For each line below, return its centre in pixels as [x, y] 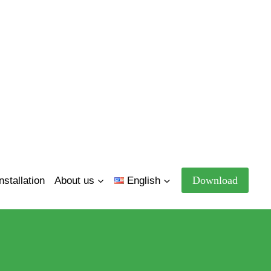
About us [74, 180]
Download [215, 180]
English [144, 180]
